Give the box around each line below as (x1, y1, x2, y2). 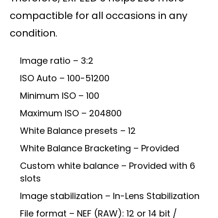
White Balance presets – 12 (20, 125, 136, 137)
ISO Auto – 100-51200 (20, 72, 109, 85)
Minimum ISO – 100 (20, 90, 99, 102)
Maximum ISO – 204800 (20, 107, 122, 120)
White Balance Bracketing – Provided (20, 142, 179, 155)
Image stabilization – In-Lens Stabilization (20, 190, 200, 202)
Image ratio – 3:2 (20, 54, 93, 67)
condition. (10, 26, 57, 40)
